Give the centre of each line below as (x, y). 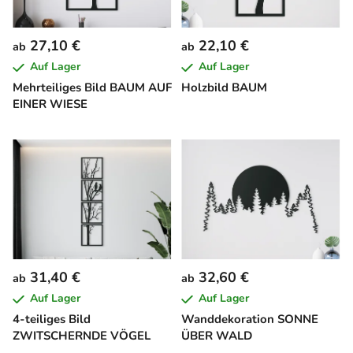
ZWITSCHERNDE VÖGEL (82, 336)
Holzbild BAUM (224, 88)
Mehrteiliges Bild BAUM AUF (92, 88)
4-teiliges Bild (52, 320)
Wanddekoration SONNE (250, 320)
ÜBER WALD (217, 336)
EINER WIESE (50, 104)
